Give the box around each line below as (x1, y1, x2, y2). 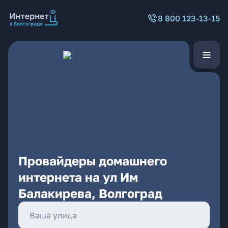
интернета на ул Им (18, 169, 138, 184)
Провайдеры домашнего (18, 153, 167, 168)
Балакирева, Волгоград (18, 186, 162, 201)
